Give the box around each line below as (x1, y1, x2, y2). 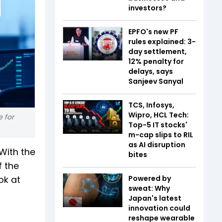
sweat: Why (128, 183, 170, 193)
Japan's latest (128, 193, 181, 203)
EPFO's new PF (128, 27, 178, 37)
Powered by (128, 173, 171, 183)
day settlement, (128, 47, 187, 56)
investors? (128, 3, 166, 13)
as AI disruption (128, 140, 185, 150)
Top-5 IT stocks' (128, 120, 187, 130)
